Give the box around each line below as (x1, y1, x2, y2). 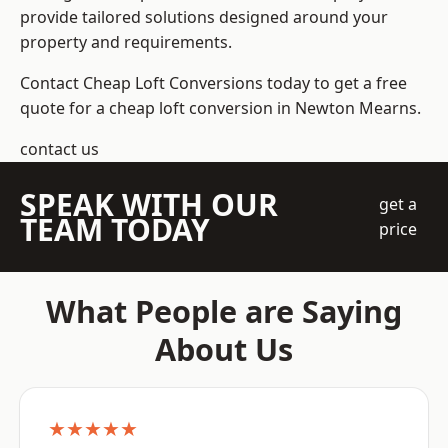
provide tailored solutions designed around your (20, 6, 388, 29)
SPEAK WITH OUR (20, 184, 278, 226)
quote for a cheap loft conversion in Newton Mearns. (20, 97, 421, 120)
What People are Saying (46, 290, 402, 333)
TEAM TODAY (20, 209, 210, 251)
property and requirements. (20, 31, 232, 54)
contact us (20, 138, 99, 161)
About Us (155, 328, 293, 371)
